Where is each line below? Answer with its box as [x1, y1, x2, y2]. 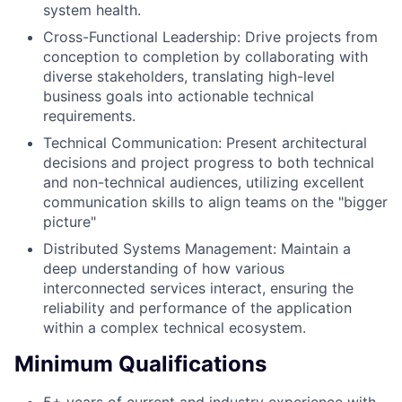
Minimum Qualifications [14, 351, 267, 378]
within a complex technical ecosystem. [43, 318, 306, 336]
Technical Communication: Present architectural [43, 133, 367, 152]
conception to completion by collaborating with [43, 47, 368, 66]
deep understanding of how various [43, 258, 284, 277]
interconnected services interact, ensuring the [43, 278, 354, 297]
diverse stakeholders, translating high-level [43, 66, 335, 85]
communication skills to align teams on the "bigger [43, 192, 388, 211]
